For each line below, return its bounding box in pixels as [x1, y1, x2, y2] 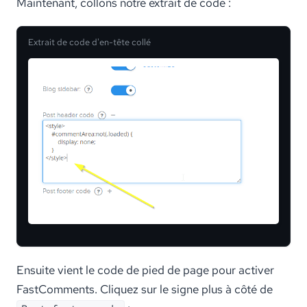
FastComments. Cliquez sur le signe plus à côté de [16, 281, 273, 297]
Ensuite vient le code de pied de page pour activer [16, 262, 274, 278]
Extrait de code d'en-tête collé [28, 36, 151, 49]
